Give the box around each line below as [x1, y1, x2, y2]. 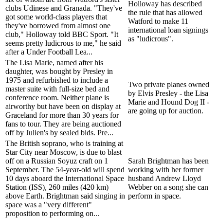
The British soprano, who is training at [5, 139, 123, 147]
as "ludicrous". [128, 34, 173, 43]
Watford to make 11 [128, 17, 188, 25]
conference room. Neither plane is [5, 93, 109, 102]
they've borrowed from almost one [5, 21, 110, 30]
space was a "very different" [5, 200, 92, 209]
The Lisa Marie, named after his [5, 58, 103, 67]
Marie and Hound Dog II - [128, 97, 209, 106]
